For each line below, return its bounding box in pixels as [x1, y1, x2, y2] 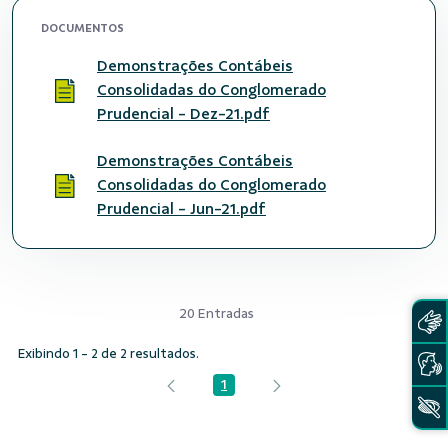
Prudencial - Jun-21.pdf [97, 200, 266, 218]
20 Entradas [178, 306, 254, 321]
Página [222, 382, 267, 398]
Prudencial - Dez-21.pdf [97, 105, 270, 123]
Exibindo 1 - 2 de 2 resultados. [18, 346, 199, 361]
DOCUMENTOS [41, 21, 124, 35]
